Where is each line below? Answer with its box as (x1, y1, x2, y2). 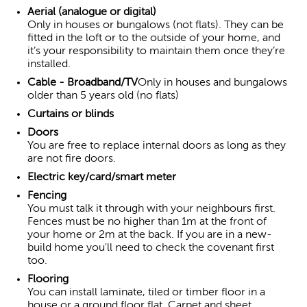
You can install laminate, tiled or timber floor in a (27, 286, 265, 298)
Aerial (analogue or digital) (27, 6, 156, 18)
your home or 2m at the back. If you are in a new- (27, 229, 272, 241)
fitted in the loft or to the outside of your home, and (27, 32, 280, 44)
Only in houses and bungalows (138, 77, 287, 88)
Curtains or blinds (27, 108, 114, 120)
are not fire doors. (27, 153, 119, 164)
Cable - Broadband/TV (27, 77, 138, 88)
